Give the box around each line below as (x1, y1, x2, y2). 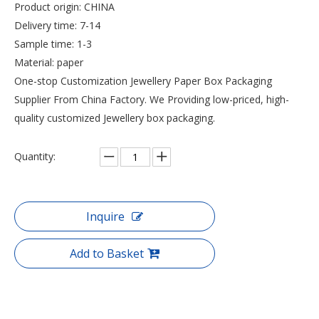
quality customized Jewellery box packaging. (14, 111, 215, 125)
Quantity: (14, 150, 56, 163)
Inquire (86, 209, 125, 224)
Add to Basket (70, 246, 144, 261)
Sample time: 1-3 (14, 37, 92, 51)
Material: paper (14, 56, 83, 69)
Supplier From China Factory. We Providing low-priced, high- (14, 93, 289, 106)
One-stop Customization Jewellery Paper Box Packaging (14, 74, 272, 88)
